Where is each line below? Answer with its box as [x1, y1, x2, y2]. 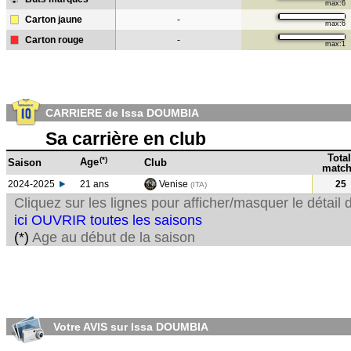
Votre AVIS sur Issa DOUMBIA [50, 320, 208, 333]
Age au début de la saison [29, 230, 195, 245]
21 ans [80, 179, 109, 190]
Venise [157, 179, 190, 190]
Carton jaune [25, 14, 82, 25]
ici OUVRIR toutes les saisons [14, 212, 202, 228]
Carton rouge [25, 34, 84, 45]
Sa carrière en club [45, 128, 206, 149]
